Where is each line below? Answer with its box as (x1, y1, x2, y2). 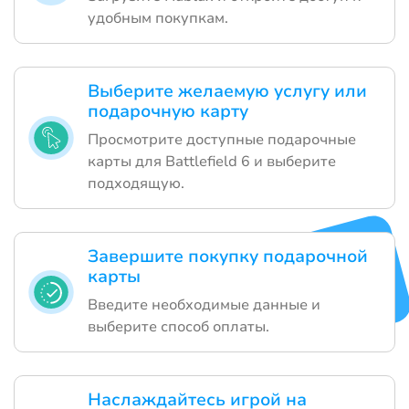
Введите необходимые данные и (88, 294, 320, 315)
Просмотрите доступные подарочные (88, 129, 356, 150)
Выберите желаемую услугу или (88, 79, 367, 103)
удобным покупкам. (88, 7, 228, 28)
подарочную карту (88, 99, 248, 123)
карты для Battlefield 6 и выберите (88, 151, 336, 172)
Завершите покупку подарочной (88, 244, 368, 268)
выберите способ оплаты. (88, 316, 269, 337)
